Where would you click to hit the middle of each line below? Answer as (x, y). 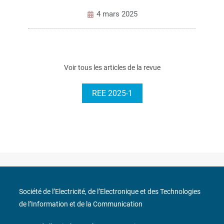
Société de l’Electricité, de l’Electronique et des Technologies (110, 192)
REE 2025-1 (112, 93)
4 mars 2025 (117, 14)
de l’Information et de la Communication (81, 204)
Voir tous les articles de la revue (112, 68)
